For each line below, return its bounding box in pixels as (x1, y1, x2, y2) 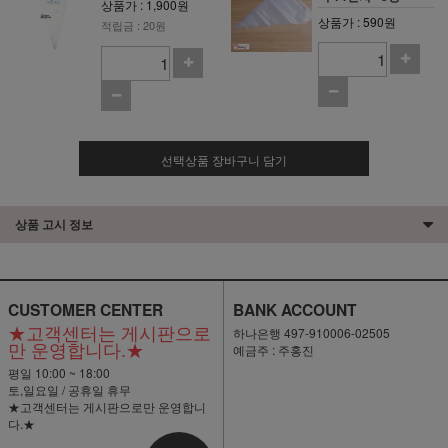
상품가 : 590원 (318, 12, 397, 30)
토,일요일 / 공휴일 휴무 (7, 380, 131, 398)
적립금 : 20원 (101, 16, 167, 33)
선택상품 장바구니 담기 (161, 150, 287, 168)
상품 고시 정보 (15, 214, 93, 233)
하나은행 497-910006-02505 (232, 323, 390, 341)
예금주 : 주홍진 (232, 340, 314, 358)
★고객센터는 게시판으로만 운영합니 (7, 397, 206, 415)
